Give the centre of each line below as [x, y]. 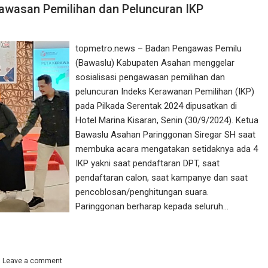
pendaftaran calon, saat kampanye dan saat [162, 178]
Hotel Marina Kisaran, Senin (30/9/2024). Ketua [167, 120]
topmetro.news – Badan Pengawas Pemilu [159, 48]
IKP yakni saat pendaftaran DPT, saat [148, 163]
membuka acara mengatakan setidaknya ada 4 [167, 149]
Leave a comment [32, 261]
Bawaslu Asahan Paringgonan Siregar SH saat [166, 135]
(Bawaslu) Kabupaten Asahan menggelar [155, 63]
